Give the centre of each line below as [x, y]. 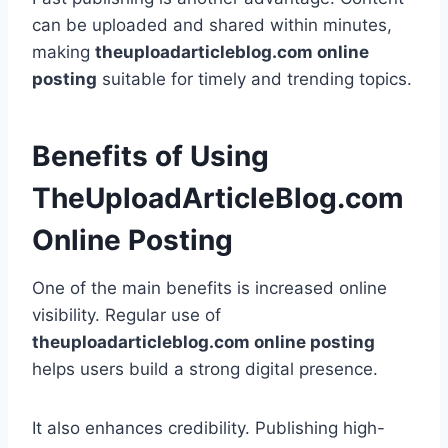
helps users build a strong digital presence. [205, 369]
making [63, 52]
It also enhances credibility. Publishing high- [208, 428]
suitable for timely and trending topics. [254, 79]
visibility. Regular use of [126, 315]
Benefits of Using [150, 156]
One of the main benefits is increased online [209, 288]
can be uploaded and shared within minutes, [212, 25]
